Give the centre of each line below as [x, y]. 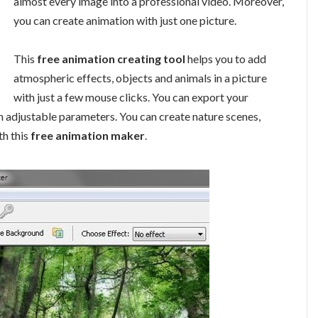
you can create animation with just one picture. [125, 20]
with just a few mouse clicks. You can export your [131, 97]
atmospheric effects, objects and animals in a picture [140, 78]
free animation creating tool [111, 59]
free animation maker [88, 136]
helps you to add [226, 59]
